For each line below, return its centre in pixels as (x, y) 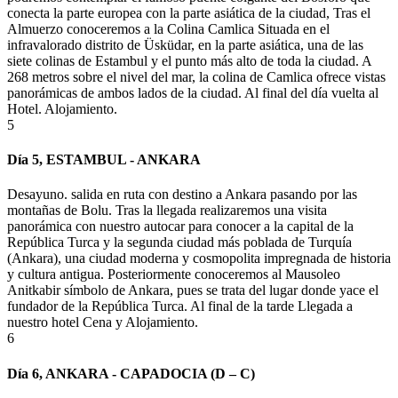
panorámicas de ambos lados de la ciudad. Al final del (159, 92)
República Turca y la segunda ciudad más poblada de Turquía (179, 243)
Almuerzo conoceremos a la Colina (107, 28)
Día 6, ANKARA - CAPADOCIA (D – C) (131, 373)
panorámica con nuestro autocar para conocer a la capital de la (180, 227)
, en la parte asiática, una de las (277, 44)
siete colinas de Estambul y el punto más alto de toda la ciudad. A (189, 60)
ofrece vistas (349, 76)
